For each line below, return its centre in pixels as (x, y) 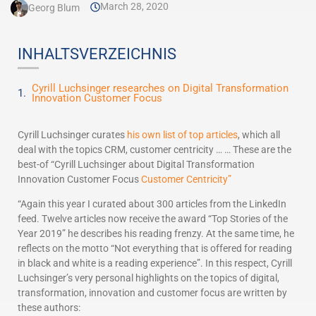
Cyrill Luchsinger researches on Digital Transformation (160, 88)
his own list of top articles (182, 135)
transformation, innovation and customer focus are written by (152, 293)
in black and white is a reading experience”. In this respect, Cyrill (155, 263)
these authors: (49, 308)
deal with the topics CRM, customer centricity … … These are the (154, 150)
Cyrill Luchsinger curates (72, 135)
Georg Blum (54, 8)
